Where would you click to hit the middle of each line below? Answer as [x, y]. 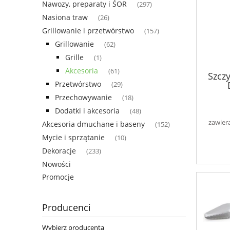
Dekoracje [59, 151]
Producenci [66, 208]
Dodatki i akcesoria [87, 111]
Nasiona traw [65, 17]
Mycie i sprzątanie [73, 138]
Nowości [56, 164]
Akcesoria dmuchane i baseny [93, 124]
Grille [74, 57]
